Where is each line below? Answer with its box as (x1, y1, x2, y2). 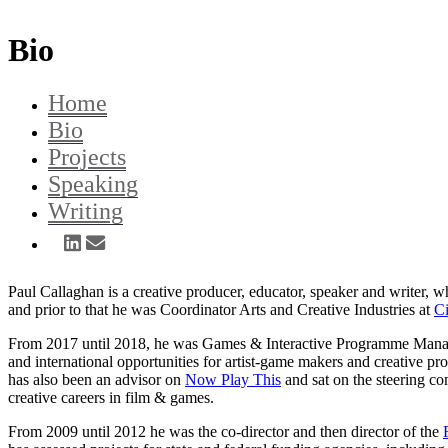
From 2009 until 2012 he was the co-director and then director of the (8, 422, 443, 440)
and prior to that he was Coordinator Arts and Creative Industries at (8, 300, 434, 318)
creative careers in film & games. (8, 388, 214, 406)
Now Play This (185, 370, 281, 388)
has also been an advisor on (8, 370, 185, 388)
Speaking (48, 171, 138, 198)
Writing (48, 198, 123, 225)
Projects (48, 144, 126, 171)
